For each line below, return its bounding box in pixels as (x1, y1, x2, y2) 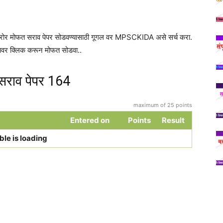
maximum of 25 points (133, 102, 192, 109)
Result (161, 115, 185, 125)
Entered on (70, 115, 110, 125)
